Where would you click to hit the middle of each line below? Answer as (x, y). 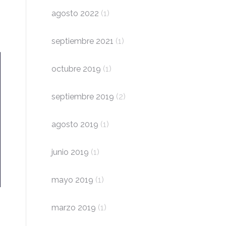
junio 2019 (70, 152)
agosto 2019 (75, 124)
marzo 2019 (74, 208)
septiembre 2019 (83, 97)
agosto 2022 (75, 13)
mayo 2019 (72, 180)
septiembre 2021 (82, 41)
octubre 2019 (76, 69)
